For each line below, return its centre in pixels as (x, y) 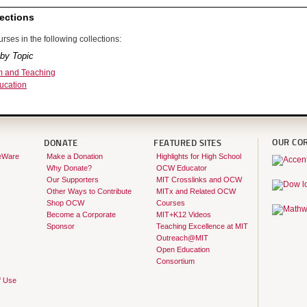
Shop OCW (65, 202)
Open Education (183, 249)
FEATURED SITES (187, 143)
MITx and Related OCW (196, 191)
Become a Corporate (81, 214)
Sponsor (60, 226)
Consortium (175, 261)
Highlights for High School (198, 156)
